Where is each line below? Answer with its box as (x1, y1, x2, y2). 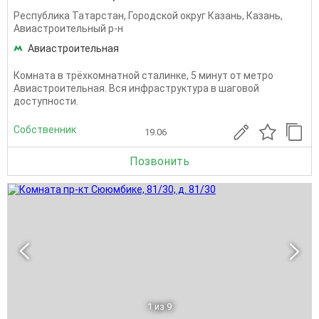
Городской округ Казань (128, 10, 242, 21)
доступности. (14, 95, 78, 107)
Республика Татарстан (14, 10, 124, 21)
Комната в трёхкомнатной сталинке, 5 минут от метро (14, 70, 273, 81)
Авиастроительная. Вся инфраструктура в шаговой (14, 83, 259, 94)
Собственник (14, 123, 76, 135)
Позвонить (130, 155, 189, 168)
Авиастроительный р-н (14, 23, 123, 34)
